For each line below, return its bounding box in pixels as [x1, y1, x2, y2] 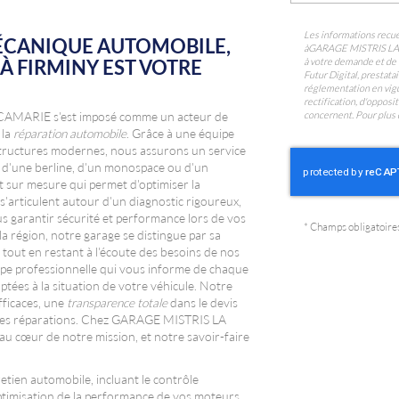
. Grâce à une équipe [126, 126, 234, 142]
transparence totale [66, 296, 167, 311]
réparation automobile [12, 126, 126, 142]
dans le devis [167, 296, 238, 311]
